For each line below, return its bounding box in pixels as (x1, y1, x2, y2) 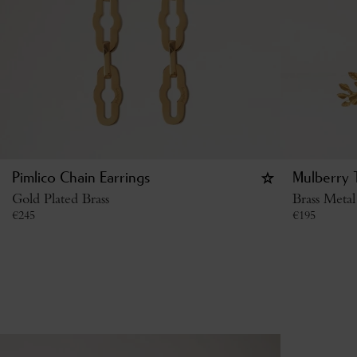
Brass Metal (292, 189, 355, 207)
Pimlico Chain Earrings (12, 170, 150, 186)
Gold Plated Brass (12, 189, 109, 207)
